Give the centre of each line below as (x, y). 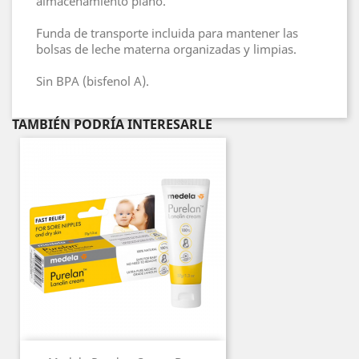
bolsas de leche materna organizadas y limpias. (166, 48)
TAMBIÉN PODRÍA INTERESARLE (112, 124)
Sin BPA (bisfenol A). (96, 81)
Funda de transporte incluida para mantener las (167, 32)
